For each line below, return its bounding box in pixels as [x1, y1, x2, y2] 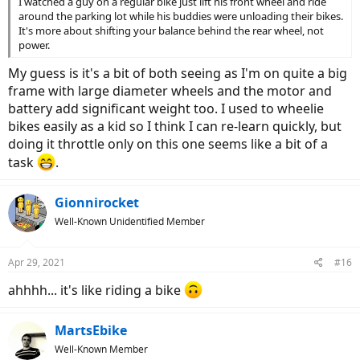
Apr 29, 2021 [8, 256, 65, 269]
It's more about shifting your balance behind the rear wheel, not [18, 22, 324, 38]
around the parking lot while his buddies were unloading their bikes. [18, 8, 343, 23]
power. [18, 37, 50, 52]
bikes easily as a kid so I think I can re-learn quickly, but [8, 117, 342, 135]
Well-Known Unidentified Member [55, 215, 205, 228]
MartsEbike [55, 321, 127, 340]
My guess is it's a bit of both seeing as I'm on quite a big [8, 63, 347, 82]
